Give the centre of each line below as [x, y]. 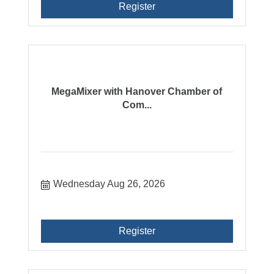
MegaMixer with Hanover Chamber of [137, 91]
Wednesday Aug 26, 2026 [109, 184]
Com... [137, 105]
